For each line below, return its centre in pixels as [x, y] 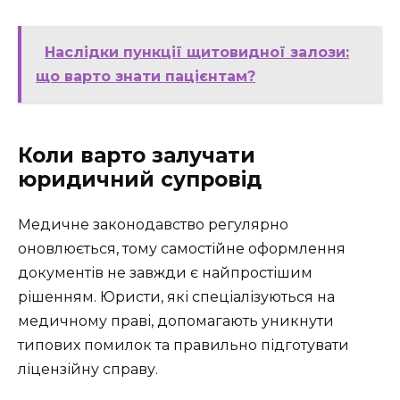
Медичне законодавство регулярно [153, 225]
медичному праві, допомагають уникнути [176, 321]
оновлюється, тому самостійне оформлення [182, 249]
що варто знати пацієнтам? [146, 77]
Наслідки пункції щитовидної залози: [197, 53]
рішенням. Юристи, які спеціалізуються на [176, 297]
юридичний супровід [140, 180]
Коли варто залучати [137, 156]
